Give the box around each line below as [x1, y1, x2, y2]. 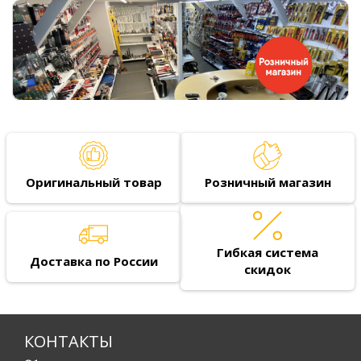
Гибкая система [217, 244, 318, 261]
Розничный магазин [204, 174, 331, 191]
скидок [244, 261, 291, 278]
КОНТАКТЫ [24, 330, 113, 353]
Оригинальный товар [25, 174, 162, 191]
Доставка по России [29, 252, 158, 269]
